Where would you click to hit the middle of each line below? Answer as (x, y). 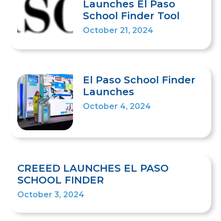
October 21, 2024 (118, 30)
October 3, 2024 (51, 194)
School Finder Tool (131, 16)
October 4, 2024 (117, 107)
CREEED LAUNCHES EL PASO (93, 168)
